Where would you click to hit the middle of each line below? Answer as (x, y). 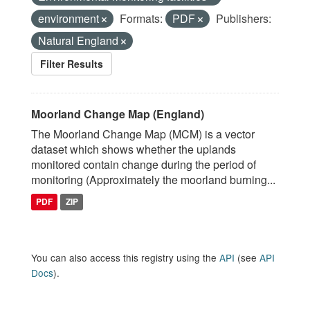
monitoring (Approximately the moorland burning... (153, 180)
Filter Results (72, 64)
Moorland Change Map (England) (118, 114)
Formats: (141, 18)
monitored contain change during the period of (144, 164)
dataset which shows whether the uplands (134, 149)
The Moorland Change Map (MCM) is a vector (143, 134)
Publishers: (244, 18)
